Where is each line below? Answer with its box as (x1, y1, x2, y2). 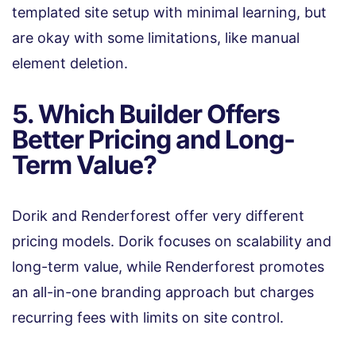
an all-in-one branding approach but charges (12, 283, 314, 300)
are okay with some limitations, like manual (12, 29, 300, 46)
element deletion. (12, 54, 128, 72)
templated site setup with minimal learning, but (12, 3, 327, 21)
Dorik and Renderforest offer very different (12, 207, 304, 224)
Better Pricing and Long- (12, 123, 295, 155)
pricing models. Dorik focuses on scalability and (12, 232, 331, 250)
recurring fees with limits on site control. (12, 308, 284, 326)
